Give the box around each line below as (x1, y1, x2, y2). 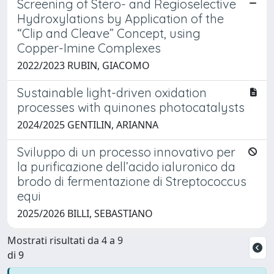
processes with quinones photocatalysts (17, 99, 245, 115)
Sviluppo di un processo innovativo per (17, 144, 235, 160)
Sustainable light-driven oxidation (17, 84, 207, 100)
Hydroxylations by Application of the (17, 10, 224, 26)
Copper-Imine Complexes (17, 40, 161, 56)
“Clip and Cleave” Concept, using (17, 25, 201, 41)
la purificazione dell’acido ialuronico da (17, 158, 235, 174)
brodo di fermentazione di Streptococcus (17, 173, 246, 189)
